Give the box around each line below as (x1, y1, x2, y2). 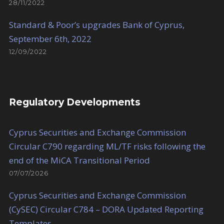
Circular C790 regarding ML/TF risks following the (9, 140, 205, 152)
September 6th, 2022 (9, 33, 91, 45)
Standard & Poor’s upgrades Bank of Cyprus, (9, 19, 184, 31)
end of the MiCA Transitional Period (9, 154, 150, 166)
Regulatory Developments (9, 96, 140, 108)
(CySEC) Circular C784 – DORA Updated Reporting (9, 203, 203, 215)
